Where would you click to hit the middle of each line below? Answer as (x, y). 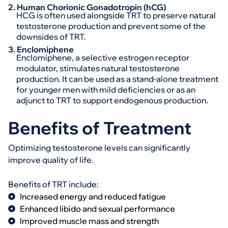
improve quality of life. (51, 160)
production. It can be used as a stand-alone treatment (117, 79)
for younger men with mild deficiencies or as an (106, 90)
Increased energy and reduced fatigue (93, 196)
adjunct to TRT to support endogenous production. (112, 100)
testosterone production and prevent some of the (111, 26)
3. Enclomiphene (41, 49)
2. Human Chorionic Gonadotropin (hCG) (87, 7)
